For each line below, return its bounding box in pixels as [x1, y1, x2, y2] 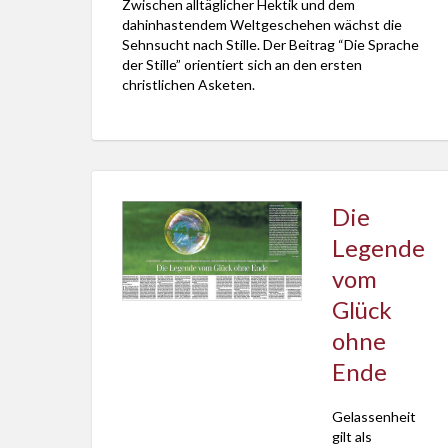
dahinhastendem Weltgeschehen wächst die [122, 16, 402, 33]
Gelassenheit [332, 408, 416, 425]
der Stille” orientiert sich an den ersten [122, 56, 362, 73]
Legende [332, 233, 425, 262]
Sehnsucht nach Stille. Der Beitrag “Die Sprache [122, 36, 419, 53]
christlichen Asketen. [122, 76, 255, 93]
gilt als [332, 428, 372, 445]
